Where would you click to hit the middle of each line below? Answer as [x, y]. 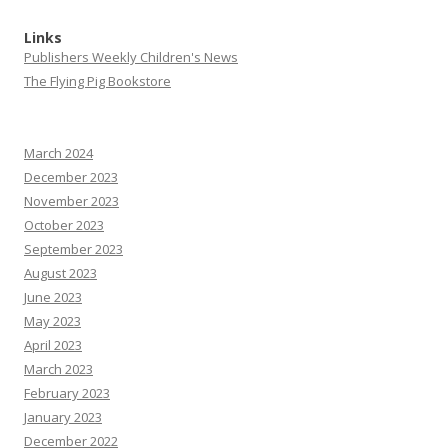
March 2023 [58, 369]
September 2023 [73, 249]
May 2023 [52, 321]
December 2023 [71, 177]
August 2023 [60, 273]
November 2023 [71, 201]
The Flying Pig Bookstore [97, 81]
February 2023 [67, 393]
